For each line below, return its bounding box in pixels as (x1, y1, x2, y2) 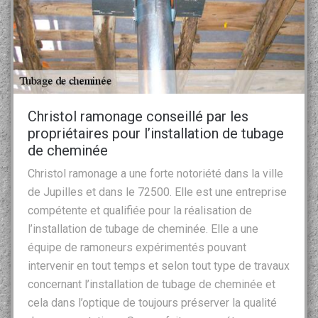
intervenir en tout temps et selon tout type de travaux (28, 258, 290, 273)
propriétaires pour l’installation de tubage (28, 124, 284, 142)
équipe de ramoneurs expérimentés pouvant (28, 240, 246, 254)
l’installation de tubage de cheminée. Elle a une (28, 221, 258, 236)
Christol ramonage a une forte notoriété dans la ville (28, 166, 283, 180)
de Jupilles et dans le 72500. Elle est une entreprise (28, 185, 287, 199)
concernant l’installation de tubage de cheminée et (28, 277, 275, 291)
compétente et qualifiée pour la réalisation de (28, 203, 252, 217)
